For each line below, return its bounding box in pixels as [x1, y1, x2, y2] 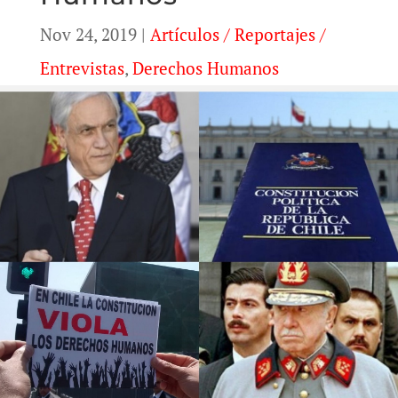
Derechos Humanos [131, 57, 279, 79]
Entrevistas [39, 57, 124, 79]
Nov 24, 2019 [39, 23, 137, 45]
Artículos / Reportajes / [149, 23, 326, 45]
